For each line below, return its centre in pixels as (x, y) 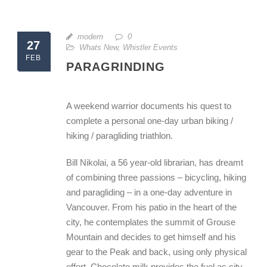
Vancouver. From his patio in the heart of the (151, 207)
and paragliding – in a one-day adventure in (149, 192)
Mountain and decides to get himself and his (151, 237)
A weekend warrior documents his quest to (149, 106)
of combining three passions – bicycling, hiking (156, 177)
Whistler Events (150, 47)
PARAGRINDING (116, 67)
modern (90, 37)
